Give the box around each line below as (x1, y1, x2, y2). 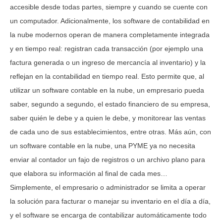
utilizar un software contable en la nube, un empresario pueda (10, 86, 204, 94)
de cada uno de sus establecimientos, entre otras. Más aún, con (10, 127, 211, 136)
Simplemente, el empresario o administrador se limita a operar (10, 183, 206, 191)
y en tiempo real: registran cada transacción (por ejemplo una (10, 44, 203, 53)
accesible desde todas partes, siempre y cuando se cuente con (10, 2, 208, 11)
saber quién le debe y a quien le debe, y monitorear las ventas (10, 113, 206, 122)
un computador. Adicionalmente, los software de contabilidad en (10, 16, 210, 25)
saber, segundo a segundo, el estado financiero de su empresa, (10, 100, 210, 108)
